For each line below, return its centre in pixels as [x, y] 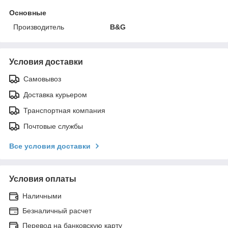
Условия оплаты [43, 179]
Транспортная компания [64, 110]
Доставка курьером [55, 94]
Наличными [42, 196]
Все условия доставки [50, 146]
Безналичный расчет [57, 210]
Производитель [39, 27]
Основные [28, 12]
